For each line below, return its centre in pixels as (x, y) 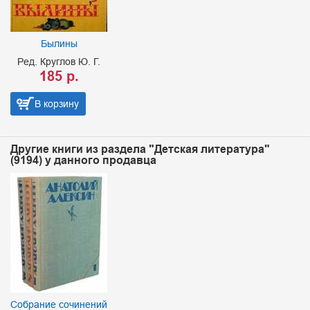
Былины (59, 44)
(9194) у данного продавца (83, 160)
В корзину (57, 104)
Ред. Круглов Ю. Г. (59, 62)
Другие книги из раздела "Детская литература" (140, 149)
